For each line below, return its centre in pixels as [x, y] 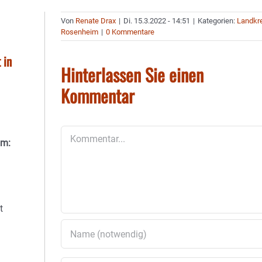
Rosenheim [80, 32]
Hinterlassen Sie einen [132, 75]
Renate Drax [96, 21]
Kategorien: [218, 21]
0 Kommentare [130, 32]
